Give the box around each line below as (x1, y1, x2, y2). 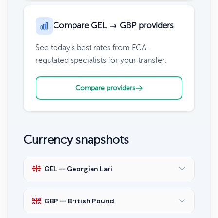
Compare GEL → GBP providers (53, 20, 174, 30)
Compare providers (75, 84, 135, 91)
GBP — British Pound (44, 196, 114, 205)
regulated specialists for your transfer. (36, 55, 167, 65)
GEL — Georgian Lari (44, 164, 112, 173)
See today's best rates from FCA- (36, 43, 150, 52)
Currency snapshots (23, 133, 129, 146)
